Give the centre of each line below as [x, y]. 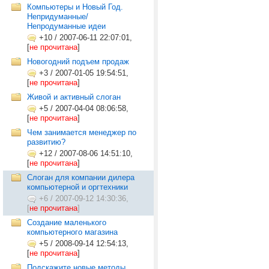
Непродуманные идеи [66, 26]
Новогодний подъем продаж [78, 62]
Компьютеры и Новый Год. [75, 7]
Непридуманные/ [58, 17]
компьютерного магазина [72, 232]
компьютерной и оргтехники [77, 187]
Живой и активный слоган [74, 97]
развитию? [46, 142]
